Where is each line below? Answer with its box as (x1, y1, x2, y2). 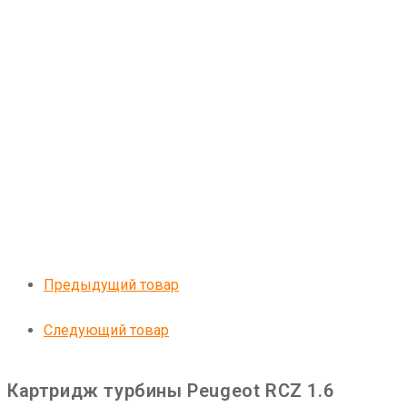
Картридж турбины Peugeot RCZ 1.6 (7, 380, 334, 402)
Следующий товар (44, 322, 169, 340)
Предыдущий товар (44, 276, 179, 294)
